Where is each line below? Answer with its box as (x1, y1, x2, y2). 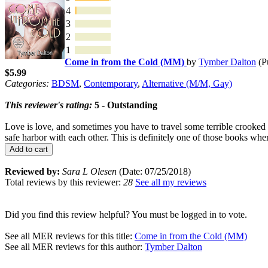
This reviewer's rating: (5, 99, 92, 110)
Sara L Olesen (62, 166, 117, 176)
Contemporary (84, 78, 138, 89)
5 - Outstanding (92, 99, 157, 110)
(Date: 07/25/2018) (117, 166, 191, 176)
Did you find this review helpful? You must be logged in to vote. (5, 209, 247, 220)
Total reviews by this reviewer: (5, 176, 123, 187)
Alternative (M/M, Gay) (142, 78, 232, 89)
